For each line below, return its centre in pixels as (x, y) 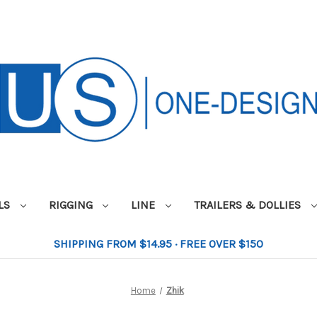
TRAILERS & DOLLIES (249, 204)
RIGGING (72, 204)
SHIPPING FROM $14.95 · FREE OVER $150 (158, 243)
